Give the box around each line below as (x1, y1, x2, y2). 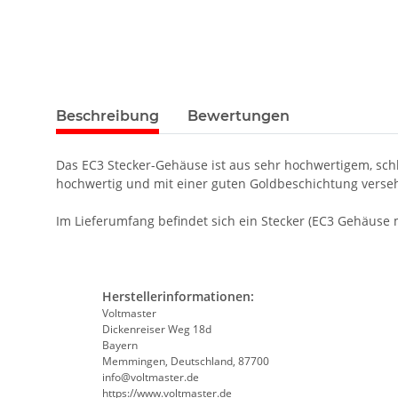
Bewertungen (187, 107, 290, 125)
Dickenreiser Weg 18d (101, 322, 211, 338)
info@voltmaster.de (101, 370, 199, 386)
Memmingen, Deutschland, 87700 (101, 354, 269, 370)
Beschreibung (56, 107, 159, 125)
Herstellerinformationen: (101, 288, 254, 306)
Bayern (101, 338, 138, 354)
